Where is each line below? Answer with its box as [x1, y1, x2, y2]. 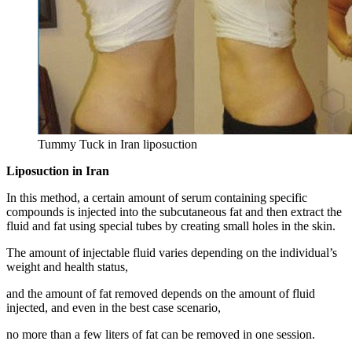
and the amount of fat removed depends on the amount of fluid [6, 287, 315, 301]
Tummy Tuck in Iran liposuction [38, 137, 197, 152]
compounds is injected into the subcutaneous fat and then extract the [6, 205, 342, 219]
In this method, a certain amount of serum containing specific [6, 191, 307, 205]
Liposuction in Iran [6, 164, 109, 178]
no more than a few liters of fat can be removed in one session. [6, 328, 315, 342]
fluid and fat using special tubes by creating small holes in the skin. [6, 219, 335, 233]
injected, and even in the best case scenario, [6, 301, 221, 315]
